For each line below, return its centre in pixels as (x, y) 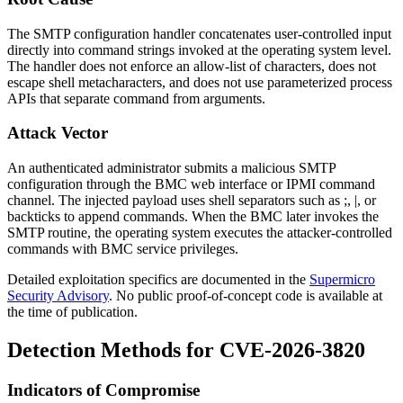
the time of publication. (72, 311)
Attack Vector (58, 133)
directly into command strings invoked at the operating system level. (199, 49)
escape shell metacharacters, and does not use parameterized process (200, 82)
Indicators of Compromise (103, 390)
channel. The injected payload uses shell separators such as (175, 200)
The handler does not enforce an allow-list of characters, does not (192, 66)
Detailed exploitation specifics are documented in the (158, 279)
